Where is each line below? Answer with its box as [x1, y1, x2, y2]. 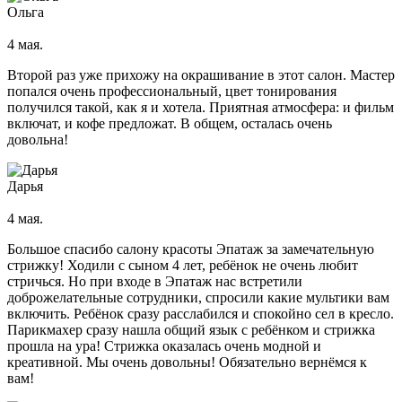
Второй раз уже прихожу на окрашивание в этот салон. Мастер [7, 67, 395, 83]
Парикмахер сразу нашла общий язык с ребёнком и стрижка [7, 322, 375, 338]
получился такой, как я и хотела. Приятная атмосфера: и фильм [7, 100, 394, 116]
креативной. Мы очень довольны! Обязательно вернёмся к [7, 354, 367, 371]
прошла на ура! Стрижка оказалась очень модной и [7, 338, 321, 354]
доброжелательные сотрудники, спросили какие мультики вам [7, 290, 389, 306]
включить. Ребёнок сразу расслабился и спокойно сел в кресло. [7, 306, 394, 322]
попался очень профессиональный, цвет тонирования [7, 83, 336, 100]
